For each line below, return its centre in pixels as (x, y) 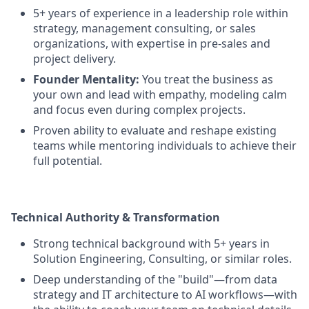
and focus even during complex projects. (139, 110)
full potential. (68, 161)
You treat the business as (206, 79)
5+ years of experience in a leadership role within (161, 13)
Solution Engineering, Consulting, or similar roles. (162, 259)
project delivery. (74, 59)
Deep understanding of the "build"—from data (155, 279)
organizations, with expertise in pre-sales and (152, 43)
